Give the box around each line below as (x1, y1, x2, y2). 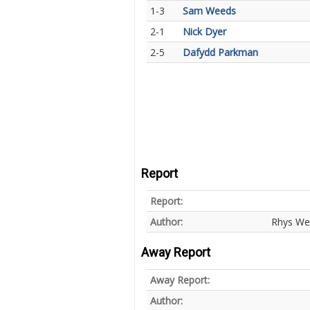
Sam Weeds (182, 4, 236, 17)
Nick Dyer (182, 25, 226, 38)
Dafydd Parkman (182, 46, 258, 59)
